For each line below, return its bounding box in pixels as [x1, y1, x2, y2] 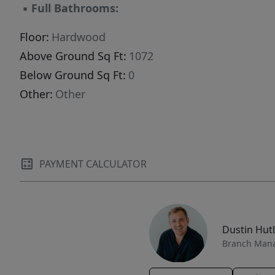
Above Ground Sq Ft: [20, 48, 126, 64]
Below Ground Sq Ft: [20, 68, 126, 83]
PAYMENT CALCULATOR [39, 157, 147, 171]
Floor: [20, 29, 49, 45]
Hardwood [52, 29, 106, 45]
